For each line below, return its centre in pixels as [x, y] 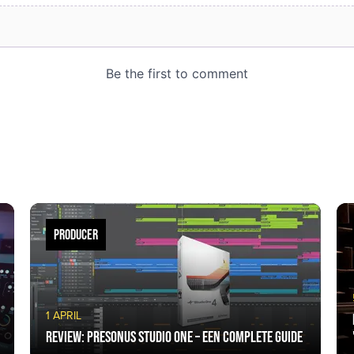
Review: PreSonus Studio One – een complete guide [174, 337]
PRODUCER [75, 235]
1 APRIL [63, 316]
